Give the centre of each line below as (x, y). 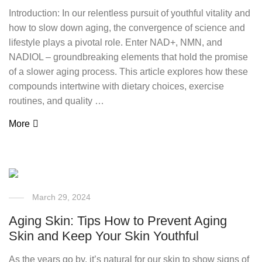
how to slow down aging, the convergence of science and (127, 28)
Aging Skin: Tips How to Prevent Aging (118, 221)
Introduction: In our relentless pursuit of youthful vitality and (130, 13)
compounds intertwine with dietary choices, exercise (117, 86)
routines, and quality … (57, 101)
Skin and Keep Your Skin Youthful (104, 236)
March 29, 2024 (62, 197)
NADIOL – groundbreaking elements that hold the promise (129, 57)
